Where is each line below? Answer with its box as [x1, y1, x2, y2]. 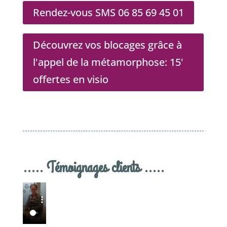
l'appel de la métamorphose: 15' [32, 55, 183, 69]
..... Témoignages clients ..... [22, 157, 164, 179]
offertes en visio [32, 72, 108, 87]
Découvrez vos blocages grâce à [32, 38, 182, 52]
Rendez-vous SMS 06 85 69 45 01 [32, 6, 184, 20]
